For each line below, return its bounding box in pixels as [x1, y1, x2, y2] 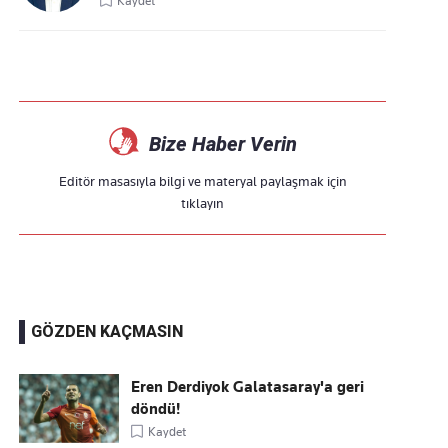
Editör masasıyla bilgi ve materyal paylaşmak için [58, 173, 347, 189]
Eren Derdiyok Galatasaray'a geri [131, 378, 365, 396]
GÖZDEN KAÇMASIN [31, 322, 184, 341]
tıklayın [181, 195, 225, 211]
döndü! [131, 400, 181, 418]
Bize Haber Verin [148, 132, 297, 156]
